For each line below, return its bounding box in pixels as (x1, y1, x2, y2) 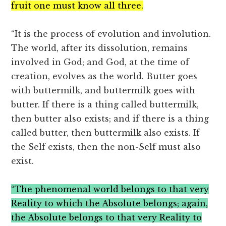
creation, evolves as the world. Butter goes (11, 71, 198, 82)
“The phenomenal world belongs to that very (11, 184, 209, 195)
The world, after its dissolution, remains (11, 43, 188, 53)
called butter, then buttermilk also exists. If (11, 128, 200, 138)
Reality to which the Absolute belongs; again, (11, 198, 208, 209)
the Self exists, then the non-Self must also (11, 142, 201, 152)
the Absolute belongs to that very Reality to (11, 212, 202, 223)
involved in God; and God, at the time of (11, 57, 190, 68)
